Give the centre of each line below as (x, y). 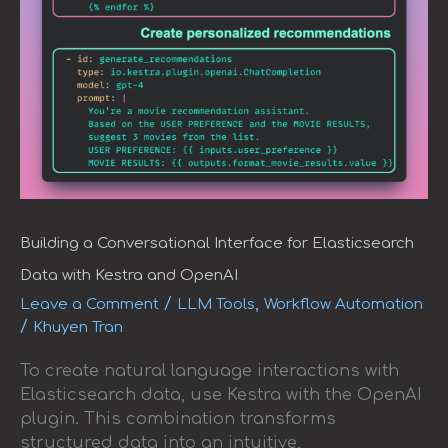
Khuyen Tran (78, 327)
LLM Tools (216, 304)
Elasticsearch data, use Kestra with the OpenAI (221, 394)
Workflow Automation (343, 304)
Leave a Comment (89, 304)
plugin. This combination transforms (178, 418)
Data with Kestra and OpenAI (129, 275)
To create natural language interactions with (209, 370)
